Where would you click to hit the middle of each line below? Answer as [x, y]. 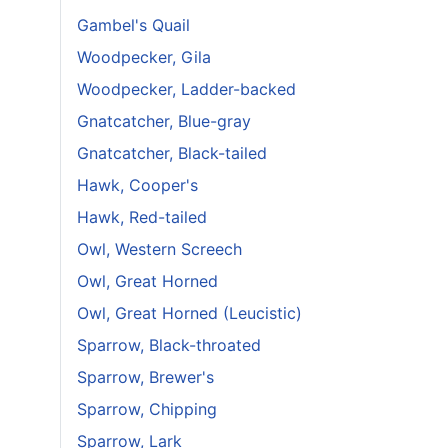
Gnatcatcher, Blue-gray [164, 121]
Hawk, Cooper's [137, 185]
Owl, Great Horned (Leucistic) [189, 313]
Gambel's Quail [133, 25]
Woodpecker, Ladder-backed [186, 89]
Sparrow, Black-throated [169, 345]
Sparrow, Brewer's [145, 377]
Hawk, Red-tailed [142, 217]
